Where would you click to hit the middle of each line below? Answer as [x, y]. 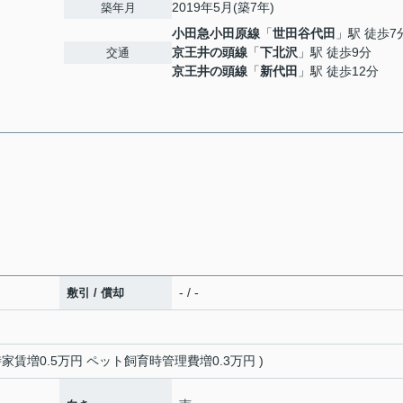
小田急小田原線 [216, 33]
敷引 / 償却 [95, 293]
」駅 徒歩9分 [335, 52]
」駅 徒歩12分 [338, 71]
